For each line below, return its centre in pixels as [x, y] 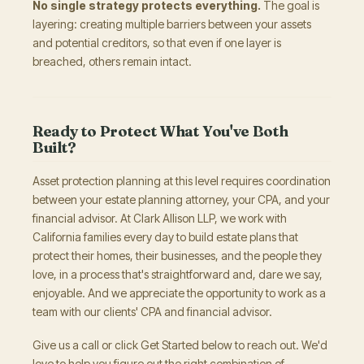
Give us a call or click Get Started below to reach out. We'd [180, 345]
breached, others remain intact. [112, 61]
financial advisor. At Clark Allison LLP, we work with [160, 218]
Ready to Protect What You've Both [161, 131]
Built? [54, 147]
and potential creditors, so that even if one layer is [157, 43]
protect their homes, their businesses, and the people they [177, 256]
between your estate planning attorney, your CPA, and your [181, 199]
